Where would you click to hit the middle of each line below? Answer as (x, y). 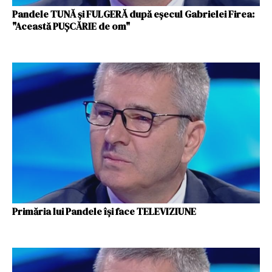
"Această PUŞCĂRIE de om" (71, 26)
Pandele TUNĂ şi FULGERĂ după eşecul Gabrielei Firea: (133, 14)
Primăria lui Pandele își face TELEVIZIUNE (104, 211)
